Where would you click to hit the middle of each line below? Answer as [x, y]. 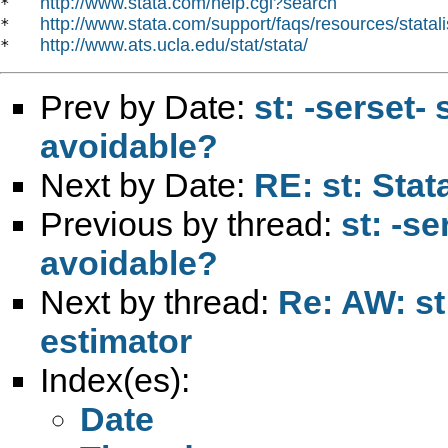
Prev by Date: [147, 106]
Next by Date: [147, 184]
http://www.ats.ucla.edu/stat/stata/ [174, 44]
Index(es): [115, 379]
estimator [116, 340]
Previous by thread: [190, 223]
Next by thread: [159, 301]
